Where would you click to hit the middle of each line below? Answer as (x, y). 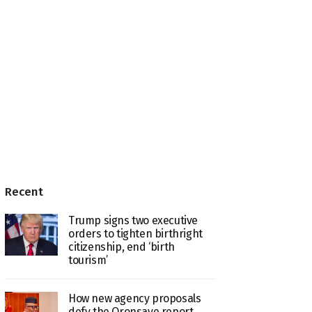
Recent (24, 192)
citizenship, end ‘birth (121, 247)
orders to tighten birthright (135, 233)
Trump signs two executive (133, 220)
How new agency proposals (134, 298)
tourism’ (88, 260)
